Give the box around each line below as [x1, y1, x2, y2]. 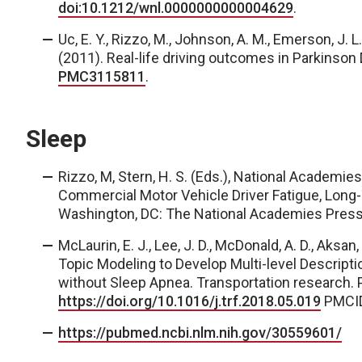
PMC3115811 [58, 68, 145, 85]
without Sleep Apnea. [58, 274, 196, 291]
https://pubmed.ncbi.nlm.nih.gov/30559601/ [58, 324, 342, 341]
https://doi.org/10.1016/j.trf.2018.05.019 [58, 293, 321, 309]
